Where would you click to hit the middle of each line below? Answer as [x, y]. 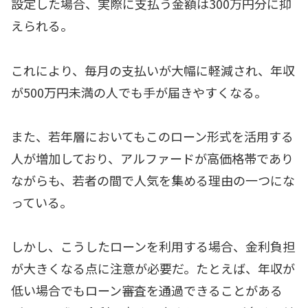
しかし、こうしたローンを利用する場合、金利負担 [153, 246]
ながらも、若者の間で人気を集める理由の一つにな [153, 180]
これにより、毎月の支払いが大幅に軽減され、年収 [153, 70]
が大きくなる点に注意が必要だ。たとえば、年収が [153, 268]
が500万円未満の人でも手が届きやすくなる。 [139, 92]
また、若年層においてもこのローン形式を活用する [152, 136]
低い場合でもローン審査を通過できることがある [147, 290]
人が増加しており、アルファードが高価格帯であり [152, 158]
